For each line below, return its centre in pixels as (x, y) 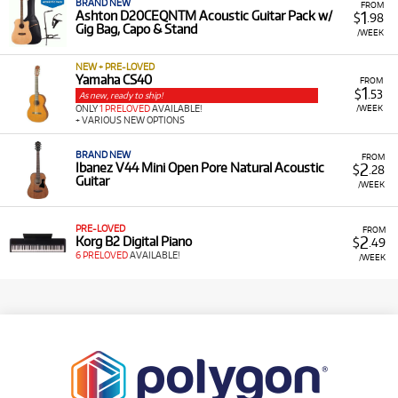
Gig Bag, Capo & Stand (136, 29)
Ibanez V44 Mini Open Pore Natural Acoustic (200, 167)
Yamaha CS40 (114, 80)
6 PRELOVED (102, 255)
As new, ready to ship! (121, 95)
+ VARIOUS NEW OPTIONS (130, 120)
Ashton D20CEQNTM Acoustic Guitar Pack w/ (204, 16)
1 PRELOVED (125, 108)
